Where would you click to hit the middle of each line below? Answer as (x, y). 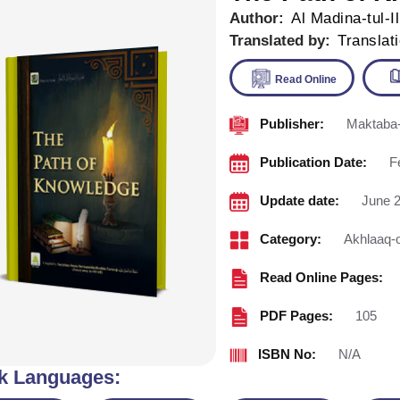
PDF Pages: (297, 316)
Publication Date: (314, 162)
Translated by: (280, 40)
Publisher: (292, 124)
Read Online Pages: (322, 278)
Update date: (300, 201)
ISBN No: (287, 354)
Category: (291, 239)
